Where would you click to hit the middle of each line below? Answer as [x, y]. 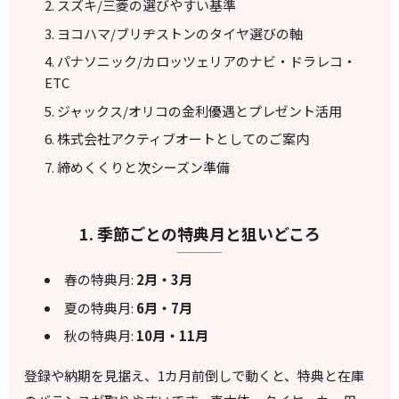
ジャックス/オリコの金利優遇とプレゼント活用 [199, 110]
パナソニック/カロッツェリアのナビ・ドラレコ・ [206, 61]
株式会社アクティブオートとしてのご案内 [183, 139]
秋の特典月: [100, 336]
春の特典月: [100, 280]
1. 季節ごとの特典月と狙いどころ [199, 233]
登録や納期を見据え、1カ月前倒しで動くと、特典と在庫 [195, 376]
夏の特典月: [100, 307]
